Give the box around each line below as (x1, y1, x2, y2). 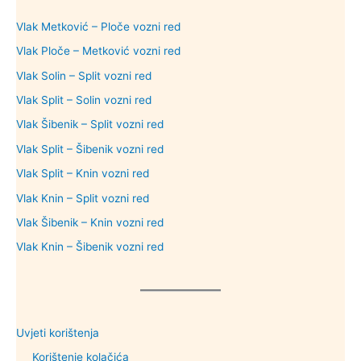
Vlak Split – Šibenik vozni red (16, 142, 164, 156)
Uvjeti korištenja (16, 326, 99, 340)
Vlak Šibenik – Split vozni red (16, 118, 164, 131)
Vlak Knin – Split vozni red (16, 191, 149, 205)
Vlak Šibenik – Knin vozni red (16, 216, 164, 230)
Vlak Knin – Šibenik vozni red (16, 240, 164, 254)
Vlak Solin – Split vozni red (16, 68, 151, 82)
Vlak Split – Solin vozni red (16, 93, 151, 106)
